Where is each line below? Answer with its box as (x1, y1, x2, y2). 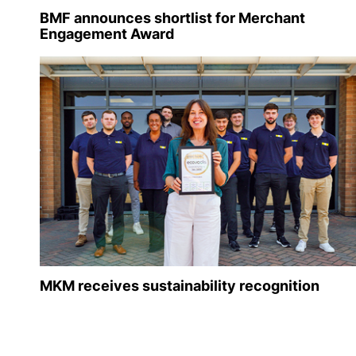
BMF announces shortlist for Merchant (40, 10, 305, 27)
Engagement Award (40, 25, 174, 43)
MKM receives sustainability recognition (40, 277, 319, 295)
